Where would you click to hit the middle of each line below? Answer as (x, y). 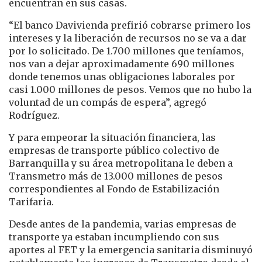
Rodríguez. (34, 115)
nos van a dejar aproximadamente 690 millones (123, 63)
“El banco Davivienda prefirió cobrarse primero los (130, 25)
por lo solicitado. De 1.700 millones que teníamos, (126, 51)
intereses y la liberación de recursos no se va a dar (128, 38)
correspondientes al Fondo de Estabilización (114, 189)
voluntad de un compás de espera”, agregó (108, 102)
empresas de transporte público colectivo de (114, 150)
